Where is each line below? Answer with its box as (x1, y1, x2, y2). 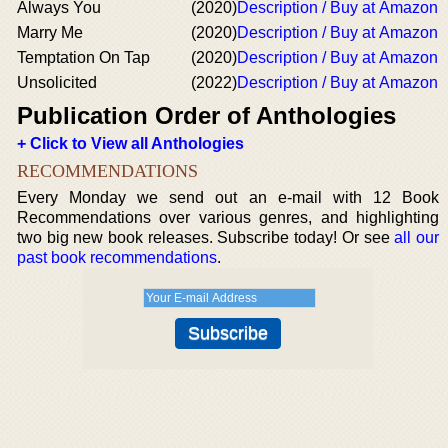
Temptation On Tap (17, 49, 150, 66)
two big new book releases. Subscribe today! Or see (17, 229, 395, 246)
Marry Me (17, 24, 83, 41)
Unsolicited (17, 74, 97, 91)
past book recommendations (17, 249, 217, 266)
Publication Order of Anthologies (17, 102, 396, 129)
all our (394, 229, 439, 246)
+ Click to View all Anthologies (17, 135, 244, 152)
